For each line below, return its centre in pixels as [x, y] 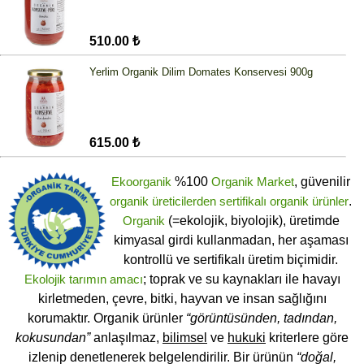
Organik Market [253, 182]
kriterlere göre [307, 338]
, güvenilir [322, 182]
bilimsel [185, 338]
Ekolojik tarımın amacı [83, 279]
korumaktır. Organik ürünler [106, 318]
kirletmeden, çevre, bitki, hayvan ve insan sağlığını [182, 299]
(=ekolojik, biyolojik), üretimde [252, 221]
